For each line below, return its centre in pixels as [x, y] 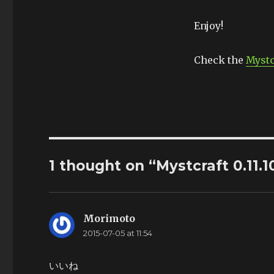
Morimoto [109, 218]
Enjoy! [208, 26]
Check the [220, 60]
